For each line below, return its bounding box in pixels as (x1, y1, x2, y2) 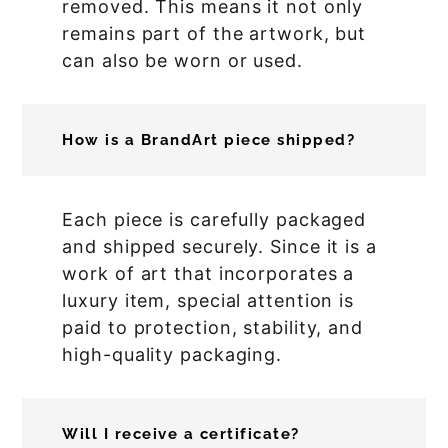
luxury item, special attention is (62, 290, 355, 312)
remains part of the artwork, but (62, 23, 367, 45)
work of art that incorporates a (62, 263, 355, 285)
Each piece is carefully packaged (62, 209, 367, 231)
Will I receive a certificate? (62, 425, 300, 444)
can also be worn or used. (62, 50, 303, 72)
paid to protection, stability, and (62, 317, 363, 339)
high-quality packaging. (62, 344, 283, 366)
